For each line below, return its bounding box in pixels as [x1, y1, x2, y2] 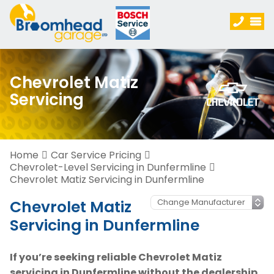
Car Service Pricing [51, 148, 141, 162]
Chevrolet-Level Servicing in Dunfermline [10, 160, 206, 174]
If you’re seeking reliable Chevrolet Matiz [10, 250, 222, 264]
